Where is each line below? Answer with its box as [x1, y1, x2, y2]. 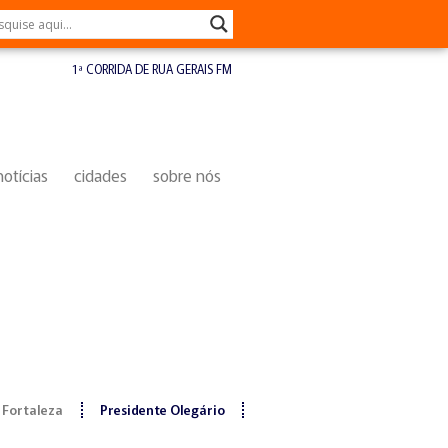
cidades [74, 163, 127, 188]
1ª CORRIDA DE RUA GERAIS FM [72, 60, 232, 77]
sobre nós [153, 163, 221, 188]
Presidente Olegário [99, 400, 225, 420]
